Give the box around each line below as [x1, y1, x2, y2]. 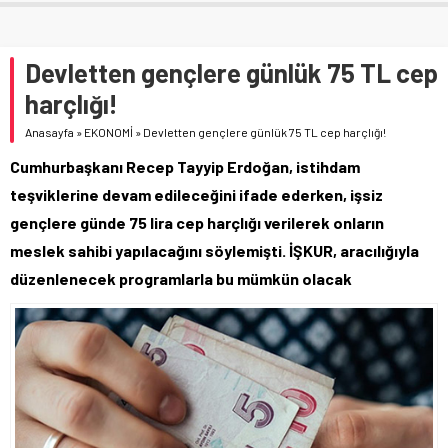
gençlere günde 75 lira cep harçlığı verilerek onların [10, 212, 384, 232]
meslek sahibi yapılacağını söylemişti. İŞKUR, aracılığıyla [10, 240, 419, 260]
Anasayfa [25, 124, 74, 139]
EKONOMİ [84, 124, 133, 139]
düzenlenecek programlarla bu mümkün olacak [10, 268, 352, 288]
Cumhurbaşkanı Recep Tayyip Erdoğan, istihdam [10, 156, 360, 176]
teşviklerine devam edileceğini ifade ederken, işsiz [10, 184, 383, 204]
